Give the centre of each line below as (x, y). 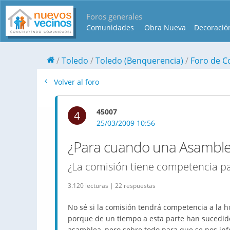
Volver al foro (75, 82)
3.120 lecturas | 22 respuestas (112, 186)
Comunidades (110, 27)
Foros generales (114, 16)
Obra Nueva (165, 27)
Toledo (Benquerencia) (139, 61)
